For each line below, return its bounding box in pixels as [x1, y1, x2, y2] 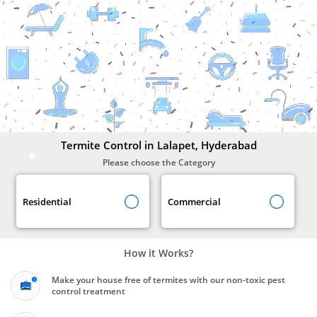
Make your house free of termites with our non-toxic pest [52, 274, 285, 287]
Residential [22, 195, 71, 208]
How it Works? [124, 246, 193, 260]
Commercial [167, 195, 221, 208]
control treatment [52, 285, 125, 298]
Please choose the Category [102, 156, 215, 168]
